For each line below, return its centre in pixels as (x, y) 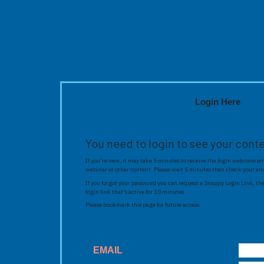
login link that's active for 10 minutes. (136, 192)
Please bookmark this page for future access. (143, 205)
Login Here (218, 102)
